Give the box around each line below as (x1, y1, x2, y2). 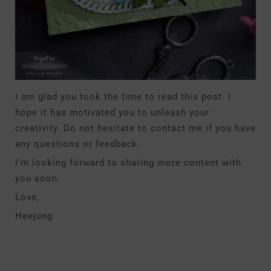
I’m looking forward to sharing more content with (15, 157, 241, 168)
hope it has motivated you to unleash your (15, 107, 209, 118)
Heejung (15, 211, 53, 221)
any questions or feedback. (15, 139, 140, 149)
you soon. (15, 173, 60, 184)
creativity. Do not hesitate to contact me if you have (15, 123, 256, 134)
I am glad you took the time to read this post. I (15, 91, 231, 102)
